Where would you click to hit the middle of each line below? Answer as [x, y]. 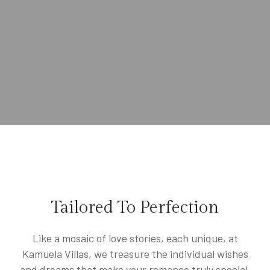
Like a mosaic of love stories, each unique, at [135, 238]
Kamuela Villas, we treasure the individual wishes [135, 254]
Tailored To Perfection [135, 208]
